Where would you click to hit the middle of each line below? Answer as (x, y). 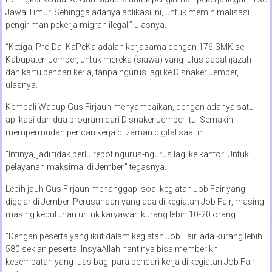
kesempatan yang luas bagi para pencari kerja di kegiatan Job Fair (130, 261)
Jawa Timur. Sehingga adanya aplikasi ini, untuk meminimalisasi (127, 12)
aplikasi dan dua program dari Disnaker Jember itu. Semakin (119, 119)
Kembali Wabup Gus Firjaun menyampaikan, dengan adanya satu (129, 107)
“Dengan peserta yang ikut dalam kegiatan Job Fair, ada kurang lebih (134, 236)
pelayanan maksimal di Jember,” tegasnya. (86, 167)
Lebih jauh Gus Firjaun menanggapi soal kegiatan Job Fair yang (125, 189)
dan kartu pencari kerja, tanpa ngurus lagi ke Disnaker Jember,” (123, 72)
